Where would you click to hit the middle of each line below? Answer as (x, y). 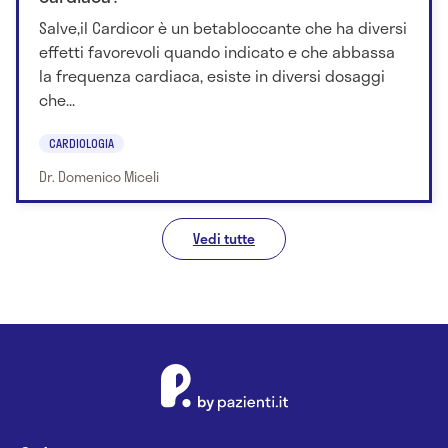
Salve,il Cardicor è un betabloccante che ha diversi (223, 28)
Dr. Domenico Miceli (99, 176)
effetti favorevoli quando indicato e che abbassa (217, 52)
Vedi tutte (224, 238)
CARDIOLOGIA (81, 142)
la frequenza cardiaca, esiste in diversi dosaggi (212, 76)
